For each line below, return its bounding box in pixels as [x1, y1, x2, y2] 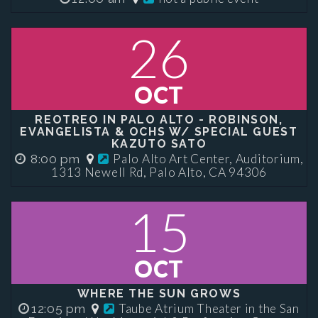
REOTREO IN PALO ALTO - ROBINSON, [35, 113, 283, 126]
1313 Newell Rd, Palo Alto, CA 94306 [51, 165, 267, 180]
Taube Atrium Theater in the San [119, 301, 300, 316]
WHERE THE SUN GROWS [77, 287, 241, 300]
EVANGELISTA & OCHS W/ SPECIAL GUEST [20, 125, 298, 138]
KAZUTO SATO [111, 137, 207, 150]
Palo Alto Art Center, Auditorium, [113, 151, 304, 166]
